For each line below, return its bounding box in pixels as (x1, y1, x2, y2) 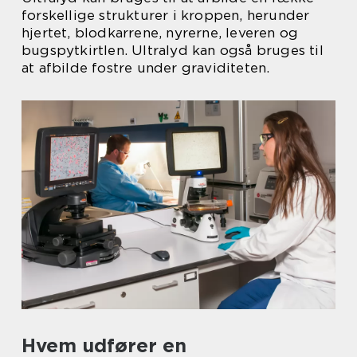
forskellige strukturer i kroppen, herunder (22, 7, 310, 23)
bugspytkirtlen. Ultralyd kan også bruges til (22, 42, 324, 58)
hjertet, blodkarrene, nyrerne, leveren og (22, 25, 299, 41)
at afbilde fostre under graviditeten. (22, 60, 270, 76)
